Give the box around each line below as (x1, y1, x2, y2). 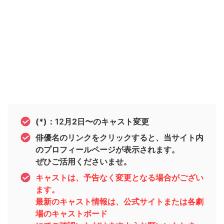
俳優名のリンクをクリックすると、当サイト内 (35, 132, 203, 143)
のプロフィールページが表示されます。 (35, 144, 179, 155)
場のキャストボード (35, 208, 107, 219)
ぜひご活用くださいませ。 (35, 156, 131, 167)
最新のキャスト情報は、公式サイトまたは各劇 (35, 196, 203, 207)
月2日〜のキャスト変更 (64, 116, 149, 127)
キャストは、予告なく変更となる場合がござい (35, 172, 203, 183)
